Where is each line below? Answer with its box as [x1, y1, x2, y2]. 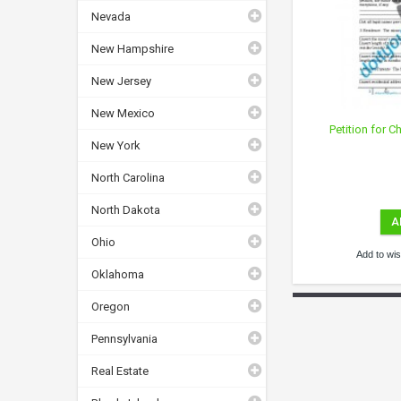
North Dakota [91, 202, 160, 217]
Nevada [91, 9, 131, 23]
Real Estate [91, 363, 149, 378]
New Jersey [91, 73, 151, 88]
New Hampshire [91, 41, 174, 55]
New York [91, 138, 141, 152]
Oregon [91, 299, 130, 313]
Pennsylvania [91, 331, 158, 346]
